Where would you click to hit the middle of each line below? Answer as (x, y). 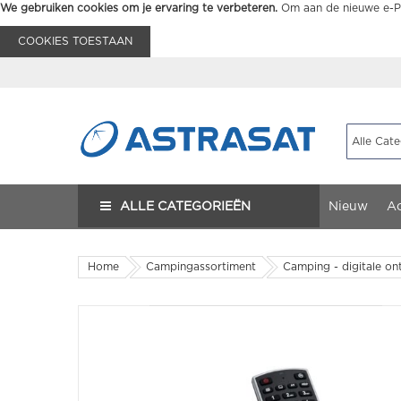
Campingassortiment (201, 267)
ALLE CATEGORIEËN (185, 207)
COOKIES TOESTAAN (75, 41)
